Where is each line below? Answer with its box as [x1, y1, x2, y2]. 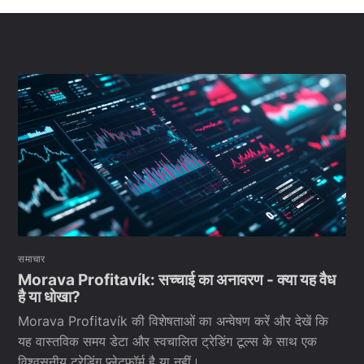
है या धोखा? [18, 287, 81, 306]
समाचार [18, 253, 45, 266]
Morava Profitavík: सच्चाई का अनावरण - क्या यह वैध [18, 270, 336, 289]
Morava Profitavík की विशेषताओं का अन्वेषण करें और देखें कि [18, 313, 329, 330]
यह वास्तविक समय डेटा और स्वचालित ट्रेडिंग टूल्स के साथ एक [18, 333, 318, 350]
